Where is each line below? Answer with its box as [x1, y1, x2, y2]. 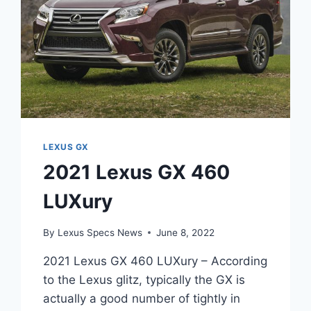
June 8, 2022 [155, 226, 215, 238]
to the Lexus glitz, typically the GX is [43, 272, 246, 287]
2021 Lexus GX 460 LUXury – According [43, 253, 268, 268]
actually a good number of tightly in [43, 291, 241, 305]
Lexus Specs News [57, 226, 142, 238]
